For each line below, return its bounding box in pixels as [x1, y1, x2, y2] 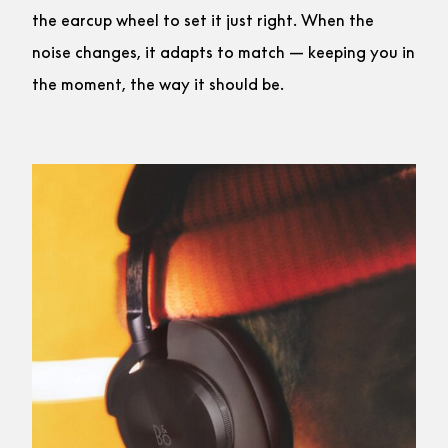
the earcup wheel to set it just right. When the [32, 10, 374, 31]
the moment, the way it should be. [32, 74, 284, 95]
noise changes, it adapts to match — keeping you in [32, 42, 415, 63]
